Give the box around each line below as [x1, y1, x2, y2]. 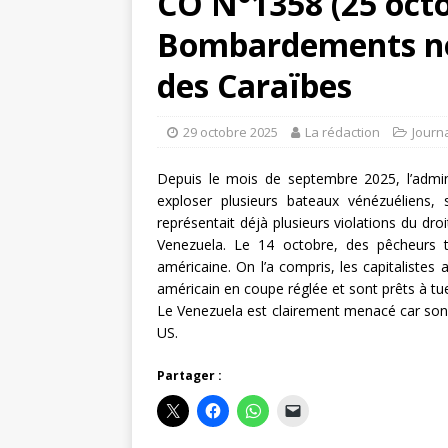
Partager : [157, 367, 222, 385]
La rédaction [305, 123, 380, 142]
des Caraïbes [157, 64, 352, 108]
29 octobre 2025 [183, 123, 278, 142]
